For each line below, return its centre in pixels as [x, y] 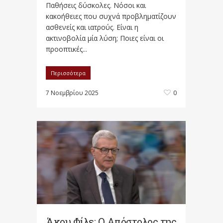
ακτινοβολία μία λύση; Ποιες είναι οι [105, 38]
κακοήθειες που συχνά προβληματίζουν [111, 16]
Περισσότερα [68, 73]
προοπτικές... [66, 49]
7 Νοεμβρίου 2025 [72, 93]
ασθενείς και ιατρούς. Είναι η [92, 27]
